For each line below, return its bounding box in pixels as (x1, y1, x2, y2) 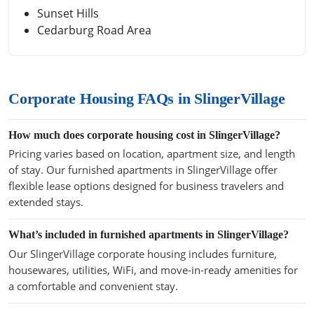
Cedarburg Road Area (37, 22, 151, 39)
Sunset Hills (37, 5, 99, 21)
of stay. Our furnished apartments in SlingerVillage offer (8, 163, 278, 177)
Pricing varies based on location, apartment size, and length (8, 146, 295, 161)
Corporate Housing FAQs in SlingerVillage (8, 90, 285, 107)
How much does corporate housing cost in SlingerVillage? (8, 128, 280, 141)
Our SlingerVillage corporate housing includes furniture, (8, 246, 277, 261)
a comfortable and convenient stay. (8, 278, 178, 293)
